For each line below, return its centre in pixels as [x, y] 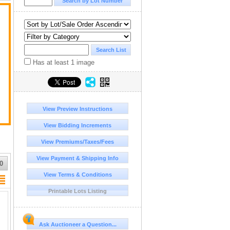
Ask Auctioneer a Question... [78, 224]
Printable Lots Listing [78, 191]
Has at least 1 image [63, 62]
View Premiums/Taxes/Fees [78, 142]
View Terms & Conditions [78, 175]
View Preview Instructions [78, 109]
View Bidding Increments [78, 125]
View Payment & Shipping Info [78, 158]
